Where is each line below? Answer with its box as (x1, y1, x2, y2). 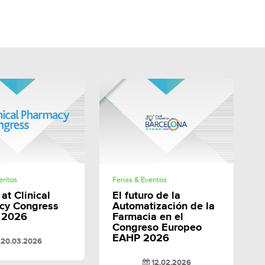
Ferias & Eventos (112, 176, 167, 184)
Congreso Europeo (112, 222, 202, 233)
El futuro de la (112, 190, 180, 201)
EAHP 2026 (112, 232, 169, 244)
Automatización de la (112, 201, 215, 212)
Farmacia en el (112, 211, 183, 222)
